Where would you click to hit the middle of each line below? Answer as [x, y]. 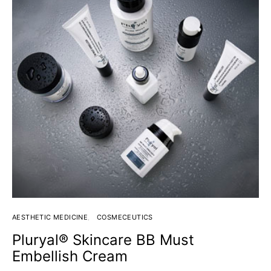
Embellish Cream [70, 256]
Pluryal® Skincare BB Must [103, 240]
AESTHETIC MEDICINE [50, 217]
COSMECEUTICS [125, 217]
